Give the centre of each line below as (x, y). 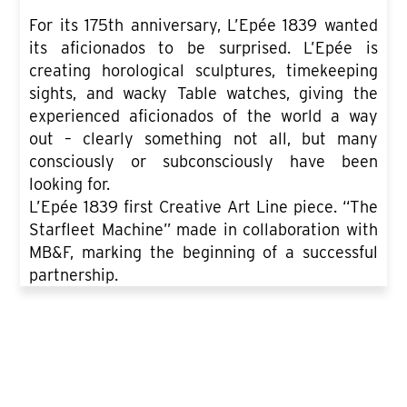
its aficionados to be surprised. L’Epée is (203, 47)
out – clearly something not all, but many (203, 138)
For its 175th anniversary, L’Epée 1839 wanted (203, 25)
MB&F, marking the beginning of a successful (203, 252)
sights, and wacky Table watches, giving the (203, 93)
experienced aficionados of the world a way (203, 115)
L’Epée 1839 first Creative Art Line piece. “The (203, 206)
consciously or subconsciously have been (203, 161)
